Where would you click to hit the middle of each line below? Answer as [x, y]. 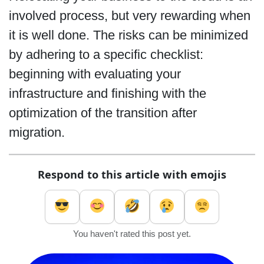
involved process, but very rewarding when [129, 16]
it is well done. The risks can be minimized [128, 35]
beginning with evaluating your [95, 74]
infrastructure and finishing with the [107, 94]
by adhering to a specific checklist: [106, 55]
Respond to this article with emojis [132, 175]
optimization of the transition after [103, 113]
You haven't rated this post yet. [132, 234]
